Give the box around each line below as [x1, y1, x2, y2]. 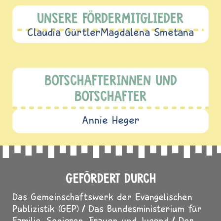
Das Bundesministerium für [89, 202, 202, 214]
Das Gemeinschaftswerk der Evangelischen [12, 190, 192, 202]
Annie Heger [81, 113, 140, 126]
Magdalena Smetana [101, 25, 194, 38]
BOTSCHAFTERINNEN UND [44, 71, 177, 89]
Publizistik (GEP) [12, 202, 79, 214]
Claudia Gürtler [27, 25, 101, 38]
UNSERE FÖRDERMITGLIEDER [37, 9, 184, 27]
